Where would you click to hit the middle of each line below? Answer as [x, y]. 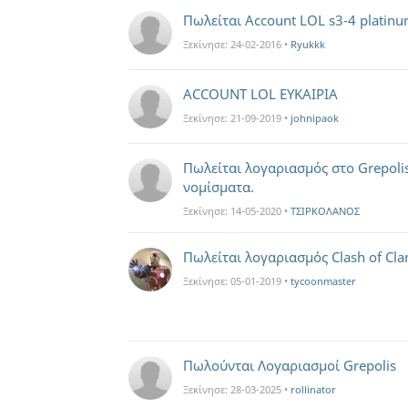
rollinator [313, 389]
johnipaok [315, 118]
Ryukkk [308, 44]
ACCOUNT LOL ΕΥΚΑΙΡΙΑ [260, 94]
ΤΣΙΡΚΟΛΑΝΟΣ [325, 211]
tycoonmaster [323, 281]
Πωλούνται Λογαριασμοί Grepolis [290, 365]
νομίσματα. [219, 187]
